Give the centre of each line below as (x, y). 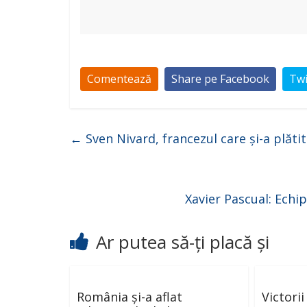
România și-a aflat (130, 297)
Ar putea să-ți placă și (183, 242)
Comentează (119, 79)
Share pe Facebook (220, 79)
